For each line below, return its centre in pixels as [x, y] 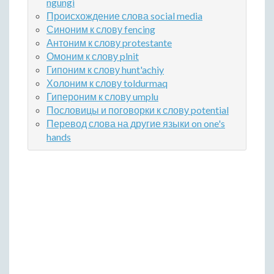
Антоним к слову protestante [109, 43]
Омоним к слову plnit [93, 56]
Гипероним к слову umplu [102, 97]
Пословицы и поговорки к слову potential [138, 110]
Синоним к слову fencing [101, 29]
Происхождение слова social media [124, 16]
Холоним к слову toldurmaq [107, 83]
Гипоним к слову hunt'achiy [105, 70]
